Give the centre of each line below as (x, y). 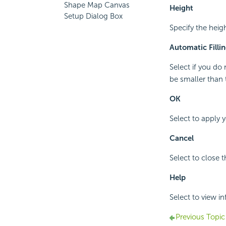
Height (181, 8)
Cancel (181, 138)
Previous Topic (200, 217)
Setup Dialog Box (93, 16)
